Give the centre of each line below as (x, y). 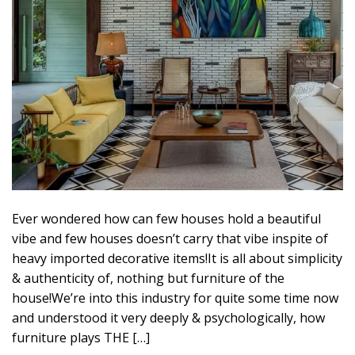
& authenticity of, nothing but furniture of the (148, 278)
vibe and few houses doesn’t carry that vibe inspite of (170, 238)
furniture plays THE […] (81, 337)
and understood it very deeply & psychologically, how (168, 317)
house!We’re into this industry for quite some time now (175, 298)
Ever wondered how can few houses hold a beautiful (166, 218)
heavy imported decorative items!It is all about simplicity (177, 258)
